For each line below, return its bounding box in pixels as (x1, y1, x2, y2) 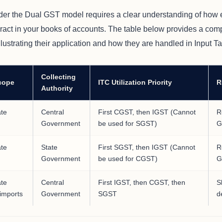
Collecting (41, 72, 76, 81)
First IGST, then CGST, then (98, 178, 185, 186)
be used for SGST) (98, 119, 157, 127)
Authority (41, 84, 73, 92)
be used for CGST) (98, 154, 158, 163)
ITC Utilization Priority (98, 78, 172, 86)
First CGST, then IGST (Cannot (98, 108, 196, 116)
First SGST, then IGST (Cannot (98, 143, 195, 151)
